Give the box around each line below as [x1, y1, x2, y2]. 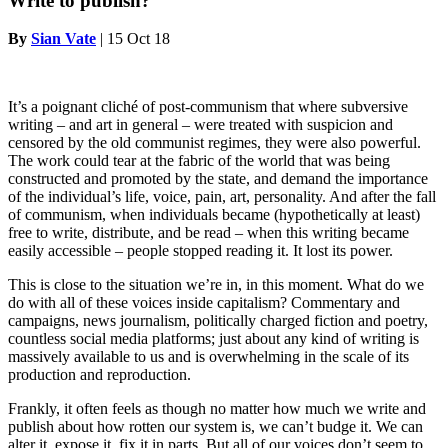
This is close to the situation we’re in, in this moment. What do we [8, 276, 424, 294]
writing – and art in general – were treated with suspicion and [8, 116, 393, 134]
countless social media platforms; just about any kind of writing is [8, 330, 419, 348]
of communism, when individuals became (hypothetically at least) [8, 206, 420, 224]
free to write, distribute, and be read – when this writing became [8, 224, 409, 242]
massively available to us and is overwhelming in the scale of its [8, 348, 409, 366]
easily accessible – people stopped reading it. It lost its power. [8, 242, 393, 260]
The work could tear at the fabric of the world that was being [8, 152, 390, 170]
